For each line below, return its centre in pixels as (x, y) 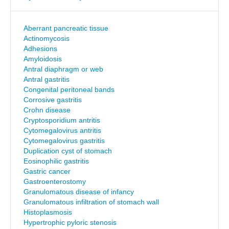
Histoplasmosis (48, 212)
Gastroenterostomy (55, 181)
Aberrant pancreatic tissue (66, 28)
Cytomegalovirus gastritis (64, 141)
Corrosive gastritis (53, 100)
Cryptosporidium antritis (62, 120)
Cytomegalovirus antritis (62, 130)
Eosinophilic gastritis (56, 161)
